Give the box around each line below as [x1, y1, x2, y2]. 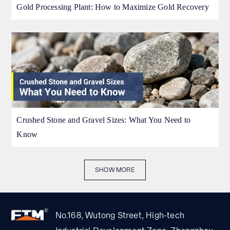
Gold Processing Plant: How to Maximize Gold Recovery [16, 2, 209, 12]
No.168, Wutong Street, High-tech [55, 210, 184, 221]
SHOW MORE [95, 166, 135, 175]
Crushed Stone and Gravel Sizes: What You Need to [16, 115, 191, 125]
